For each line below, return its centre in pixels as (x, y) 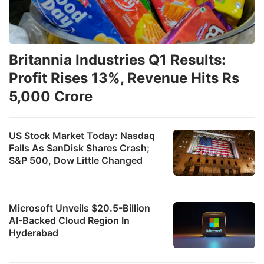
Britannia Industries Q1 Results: (117, 60)
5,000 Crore (51, 96)
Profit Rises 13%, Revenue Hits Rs (124, 78)
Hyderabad (34, 232)
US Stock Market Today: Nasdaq (82, 135)
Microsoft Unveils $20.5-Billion (80, 208)
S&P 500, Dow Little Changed (76, 160)
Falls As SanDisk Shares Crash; (79, 148)
